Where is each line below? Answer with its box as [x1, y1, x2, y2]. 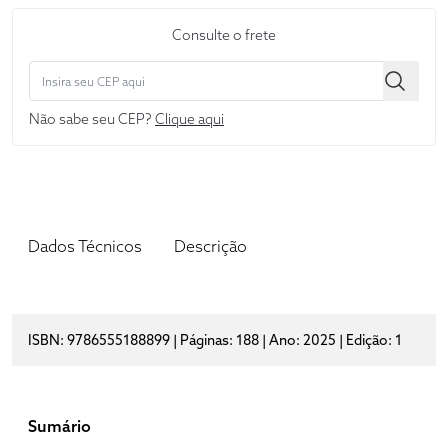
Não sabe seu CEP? [29, 110, 155, 129]
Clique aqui [155, 110, 224, 129]
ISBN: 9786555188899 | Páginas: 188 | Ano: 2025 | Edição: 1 [28, 331, 402, 350]
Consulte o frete [172, 26, 276, 45]
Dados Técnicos [28, 236, 142, 257]
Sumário [28, 416, 91, 437]
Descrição [174, 236, 247, 257]
